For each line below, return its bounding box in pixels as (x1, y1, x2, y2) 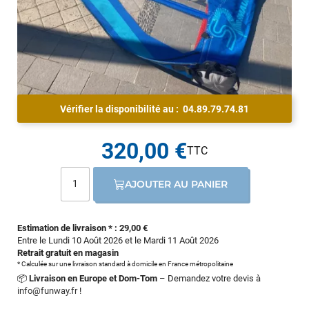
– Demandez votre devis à (157, 272, 261, 283)
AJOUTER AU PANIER (125, 177, 228, 190)
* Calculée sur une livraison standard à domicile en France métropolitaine (17, 259, 233, 268)
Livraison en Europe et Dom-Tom (29, 272, 157, 283)
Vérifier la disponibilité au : (60, 103, 183, 114)
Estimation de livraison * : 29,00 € (17, 222, 148, 233)
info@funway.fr (17, 285, 77, 296)
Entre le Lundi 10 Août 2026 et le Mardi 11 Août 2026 (17, 235, 219, 246)
